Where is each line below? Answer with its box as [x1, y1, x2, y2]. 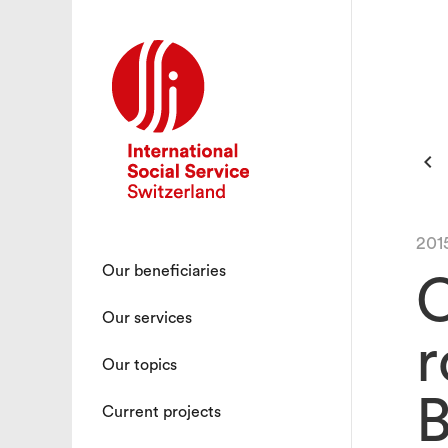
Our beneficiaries [102, 263, 226, 279]
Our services [102, 310, 192, 326]
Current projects [102, 404, 221, 420]
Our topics [102, 357, 177, 373]
